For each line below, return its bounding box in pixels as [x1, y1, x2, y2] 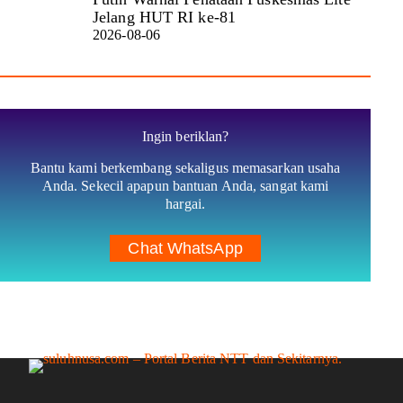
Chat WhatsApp [128, 239, 243, 258]
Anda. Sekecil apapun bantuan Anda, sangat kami [41, 178, 329, 194]
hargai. [166, 196, 205, 212]
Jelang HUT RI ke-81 [93, 7, 236, 26]
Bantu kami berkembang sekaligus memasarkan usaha [30, 160, 341, 176]
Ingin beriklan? [141, 129, 229, 145]
